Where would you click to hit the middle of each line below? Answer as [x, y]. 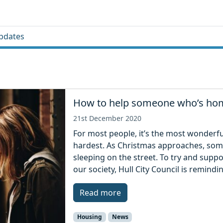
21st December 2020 [108, 118]
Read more [101, 193]
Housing [89, 217]
